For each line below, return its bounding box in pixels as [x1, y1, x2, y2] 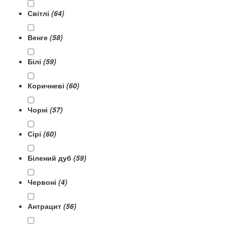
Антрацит [28, 201, 63, 211]
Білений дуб [28, 153, 73, 163]
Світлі [28, 8, 51, 18]
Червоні [28, 177, 58, 187]
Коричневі [28, 80, 66, 90]
